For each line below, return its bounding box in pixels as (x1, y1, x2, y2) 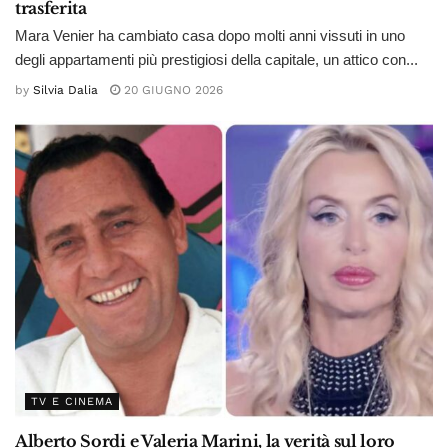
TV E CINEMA (31, 395, 113, 409)
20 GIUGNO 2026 (120, 83, 223, 98)
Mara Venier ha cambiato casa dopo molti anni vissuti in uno (15, 26, 405, 44)
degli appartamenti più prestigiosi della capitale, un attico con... (15, 50, 418, 68)
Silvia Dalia (33, 83, 98, 98)
